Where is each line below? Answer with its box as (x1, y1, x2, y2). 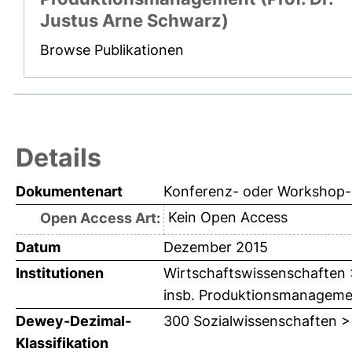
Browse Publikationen (40, 42, 184, 59)
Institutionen (16, 265, 104, 282)
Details (16, 142, 101, 174)
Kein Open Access (167, 209, 288, 226)
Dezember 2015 (163, 239, 268, 256)
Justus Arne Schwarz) (40, 10, 229, 31)
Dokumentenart (16, 183, 123, 200)
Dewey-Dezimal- (16, 313, 131, 330)
